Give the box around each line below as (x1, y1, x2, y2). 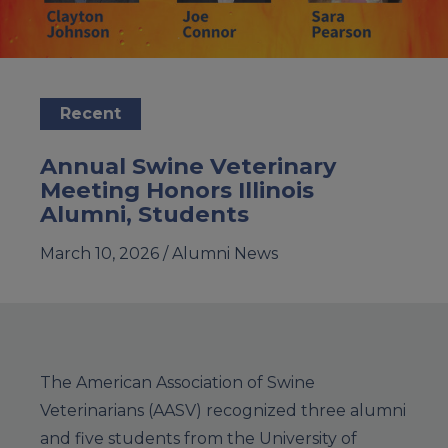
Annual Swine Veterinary (40, 151, 336, 180)
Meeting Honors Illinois (40, 175, 314, 204)
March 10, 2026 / (40, 243, 172, 263)
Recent (60, 103, 121, 123)
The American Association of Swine (40, 372, 315, 392)
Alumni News (172, 243, 278, 263)
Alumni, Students (40, 199, 249, 228)
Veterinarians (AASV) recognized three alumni (40, 400, 406, 420)
